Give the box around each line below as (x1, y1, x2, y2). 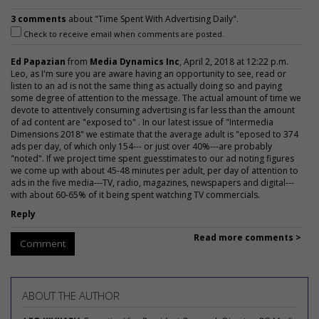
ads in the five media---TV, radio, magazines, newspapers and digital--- (11, 176, 294, 189)
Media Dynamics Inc (90, 55, 179, 68)
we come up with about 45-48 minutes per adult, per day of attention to (11, 164, 298, 177)
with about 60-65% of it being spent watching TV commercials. (11, 188, 260, 201)
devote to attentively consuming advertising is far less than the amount (11, 103, 295, 116)
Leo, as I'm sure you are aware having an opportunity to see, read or (11, 67, 286, 80)
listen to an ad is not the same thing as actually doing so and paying (11, 79, 282, 92)
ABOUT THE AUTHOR (22, 288, 120, 303)
